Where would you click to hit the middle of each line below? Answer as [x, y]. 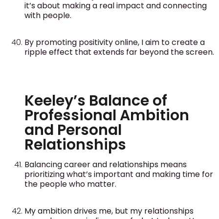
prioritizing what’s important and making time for [119, 175]
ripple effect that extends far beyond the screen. [119, 52]
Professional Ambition [107, 116]
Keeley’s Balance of [96, 101]
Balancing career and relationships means [106, 165]
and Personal [73, 130]
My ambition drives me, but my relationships [109, 211]
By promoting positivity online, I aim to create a [115, 42]
